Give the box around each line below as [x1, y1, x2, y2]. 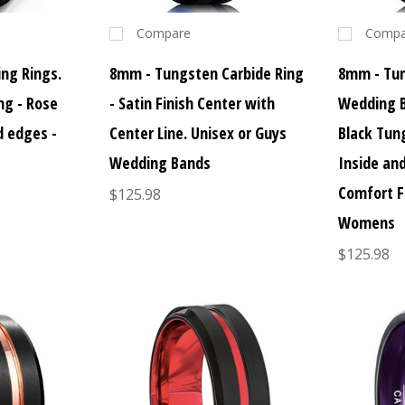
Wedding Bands [108, 152, 211, 174]
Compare [136, 24, 191, 42]
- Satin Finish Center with [108, 92, 275, 115]
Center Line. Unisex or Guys [108, 122, 287, 145]
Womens [338, 212, 396, 234]
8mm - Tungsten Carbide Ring [108, 62, 304, 85]
